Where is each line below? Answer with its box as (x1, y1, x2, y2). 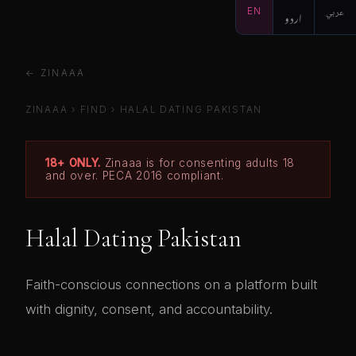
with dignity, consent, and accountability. (25, 301, 273, 318)
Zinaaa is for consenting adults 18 (101, 157, 295, 170)
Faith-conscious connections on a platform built (25, 277, 317, 293)
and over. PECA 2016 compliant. (45, 169, 224, 183)
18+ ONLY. (45, 157, 102, 170)
